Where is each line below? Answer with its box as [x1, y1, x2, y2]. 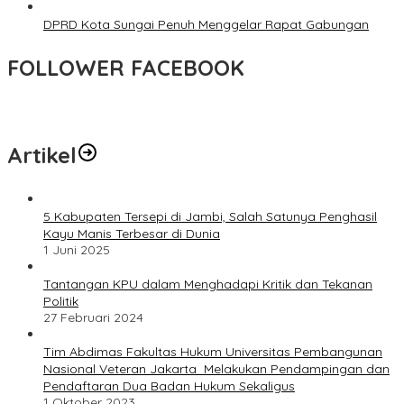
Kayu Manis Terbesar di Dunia [43, 225, 220, 243]
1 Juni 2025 [43, 242, 110, 259]
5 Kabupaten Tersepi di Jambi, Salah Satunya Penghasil [43, 208, 377, 225]
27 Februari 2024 [43, 309, 143, 326]
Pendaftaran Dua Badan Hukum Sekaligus [43, 378, 295, 395]
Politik [43, 293, 78, 310]
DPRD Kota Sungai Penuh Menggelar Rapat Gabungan [43, 16, 369, 33]
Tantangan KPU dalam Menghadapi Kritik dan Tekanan [43, 276, 372, 293]
